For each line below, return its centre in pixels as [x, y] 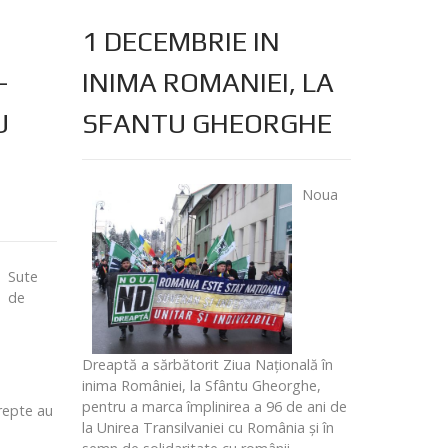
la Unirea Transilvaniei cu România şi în [207, 428]
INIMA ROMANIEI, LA [207, 82]
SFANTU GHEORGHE [206, 123]
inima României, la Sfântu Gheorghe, [201, 386]
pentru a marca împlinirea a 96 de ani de [214, 407]
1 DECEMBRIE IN [180, 41]
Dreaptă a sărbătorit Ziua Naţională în [207, 365]
